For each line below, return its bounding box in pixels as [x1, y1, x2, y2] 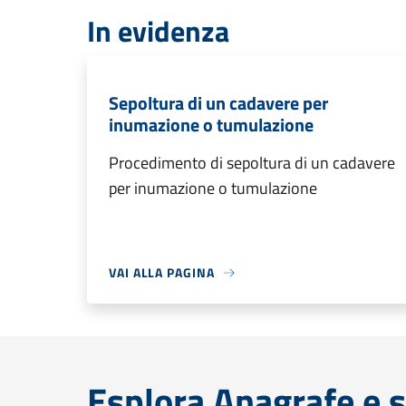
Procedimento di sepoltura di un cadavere [109, 150, 395, 175]
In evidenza [87, 9, 229, 53]
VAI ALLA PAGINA [109, 263, 215, 282]
